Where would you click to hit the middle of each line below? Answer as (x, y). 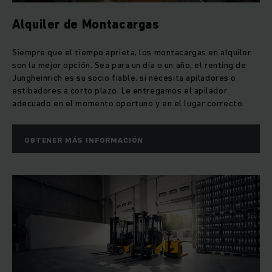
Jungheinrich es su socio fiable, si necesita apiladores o (124, 78)
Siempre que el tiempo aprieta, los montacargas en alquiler (132, 53)
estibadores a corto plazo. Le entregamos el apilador (120, 91)
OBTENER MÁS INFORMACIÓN (84, 140)
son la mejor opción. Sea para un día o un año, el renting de (129, 65)
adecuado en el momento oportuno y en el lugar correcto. (128, 104)
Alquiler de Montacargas (86, 25)
